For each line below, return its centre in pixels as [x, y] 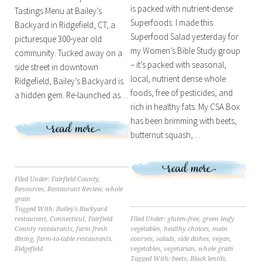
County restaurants [43, 229]
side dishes [194, 239]
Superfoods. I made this [172, 22]
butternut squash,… [166, 135]
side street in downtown [56, 67]
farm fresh [92, 229]
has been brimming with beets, [184, 120]
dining [24, 239]
